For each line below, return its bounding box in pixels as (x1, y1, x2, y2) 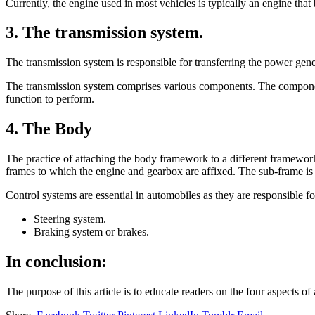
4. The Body (6, 120, 92, 139)
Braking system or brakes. (34, 226, 149, 238)
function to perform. (6, 93, 94, 105)
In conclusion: (6, 252, 107, 271)
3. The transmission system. (6, 23, 203, 42)
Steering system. (34, 213, 106, 226)
